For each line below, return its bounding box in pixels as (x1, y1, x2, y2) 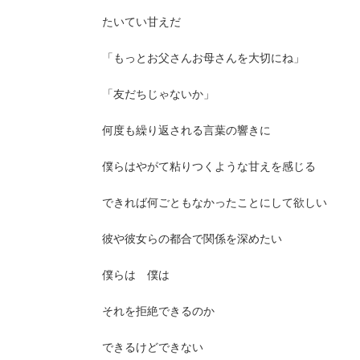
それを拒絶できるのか (102, 302, 215, 319)
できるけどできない (102, 338, 203, 355)
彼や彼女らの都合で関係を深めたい (102, 230, 282, 247)
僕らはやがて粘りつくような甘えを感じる (102, 157, 316, 174)
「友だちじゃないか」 (102, 85, 215, 102)
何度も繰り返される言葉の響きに (102, 121, 271, 138)
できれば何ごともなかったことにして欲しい (102, 194, 327, 211)
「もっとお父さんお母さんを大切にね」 (102, 49, 305, 66)
